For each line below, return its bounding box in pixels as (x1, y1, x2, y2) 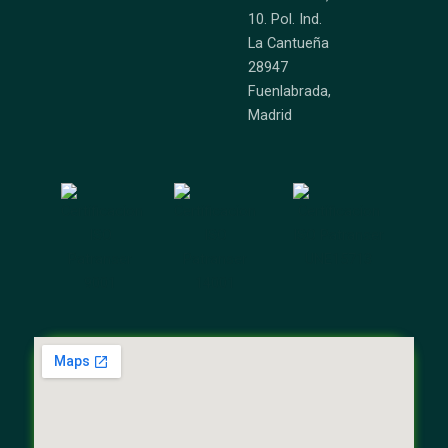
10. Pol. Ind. (248, 9, 322, 28)
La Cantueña (248, 33, 329, 52)
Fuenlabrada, (248, 81, 331, 100)
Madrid (248, 105, 292, 124)
